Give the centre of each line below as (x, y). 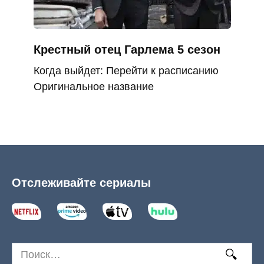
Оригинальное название (93, 87)
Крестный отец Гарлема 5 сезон (127, 50)
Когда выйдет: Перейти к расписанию (126, 71)
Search (28, 250)
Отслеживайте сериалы (81, 182)
